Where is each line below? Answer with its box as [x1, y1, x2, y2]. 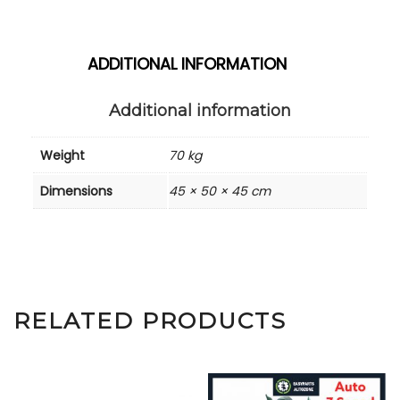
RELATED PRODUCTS [13, 306, 287, 334]
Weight [40, 146, 85, 164]
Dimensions [40, 181, 112, 200]
